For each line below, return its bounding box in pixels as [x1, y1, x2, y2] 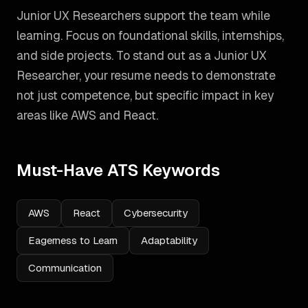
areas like [16, 107, 71, 123]
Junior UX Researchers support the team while [16, 8, 270, 23]
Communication [28, 261, 102, 274]
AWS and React [71, 107, 156, 123]
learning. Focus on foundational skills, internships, [16, 27, 284, 43]
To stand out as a [113, 47, 214, 63]
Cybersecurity [124, 206, 188, 219]
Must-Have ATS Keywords [16, 159, 220, 181]
